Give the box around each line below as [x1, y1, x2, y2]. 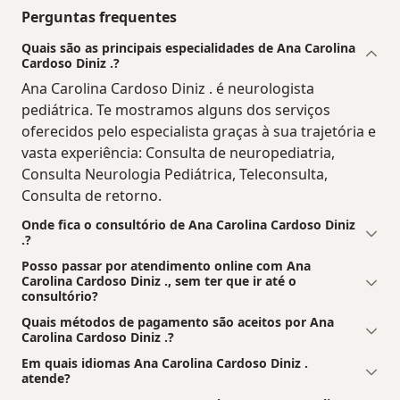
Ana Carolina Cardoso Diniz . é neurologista [21, 79, 314, 99]
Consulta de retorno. [21, 186, 162, 206]
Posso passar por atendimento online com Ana [21, 257, 311, 275]
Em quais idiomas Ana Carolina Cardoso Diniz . [21, 354, 308, 372]
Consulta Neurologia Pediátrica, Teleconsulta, [21, 164, 328, 185]
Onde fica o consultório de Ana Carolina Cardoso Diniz [21, 216, 355, 234]
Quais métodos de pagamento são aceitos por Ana [21, 313, 334, 331]
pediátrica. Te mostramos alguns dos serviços [21, 100, 330, 121]
